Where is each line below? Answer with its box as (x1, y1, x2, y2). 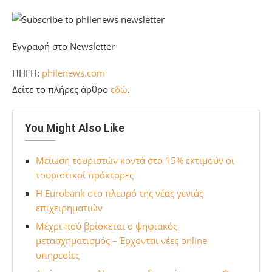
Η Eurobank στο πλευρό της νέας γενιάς (36, 187, 203, 200)
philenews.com (42, 67, 105, 80)
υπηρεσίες (36, 249, 80, 262)
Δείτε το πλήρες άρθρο (12, 83, 110, 96)
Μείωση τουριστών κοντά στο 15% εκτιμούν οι (36, 154, 234, 167)
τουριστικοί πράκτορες (36, 169, 134, 182)
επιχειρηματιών (36, 202, 103, 214)
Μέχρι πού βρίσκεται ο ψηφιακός (36, 220, 177, 233)
